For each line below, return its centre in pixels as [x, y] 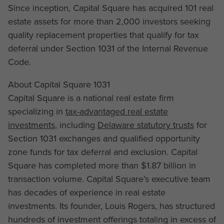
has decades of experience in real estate [86, 192]
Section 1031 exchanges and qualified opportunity [104, 138]
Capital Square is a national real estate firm [91, 98]
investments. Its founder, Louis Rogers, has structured [111, 206]
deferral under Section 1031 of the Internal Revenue [108, 48]
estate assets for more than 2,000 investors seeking [109, 21]
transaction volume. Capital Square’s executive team [109, 179]
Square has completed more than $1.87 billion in [102, 165]
